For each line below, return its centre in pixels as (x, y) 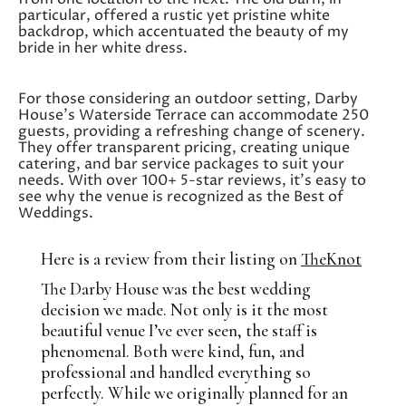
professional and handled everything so (176, 372)
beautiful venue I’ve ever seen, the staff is (179, 330)
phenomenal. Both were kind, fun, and (173, 351)
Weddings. (56, 213)
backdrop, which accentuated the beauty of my (184, 31)
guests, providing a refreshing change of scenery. (192, 131)
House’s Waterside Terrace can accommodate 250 (193, 115)
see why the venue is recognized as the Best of (181, 196)
